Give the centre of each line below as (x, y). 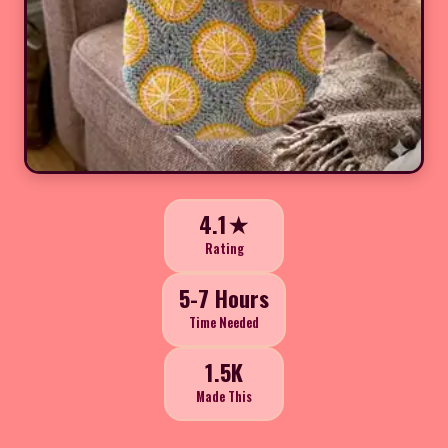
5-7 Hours (224, 298)
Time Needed (224, 323)
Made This (224, 397)
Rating (224, 249)
